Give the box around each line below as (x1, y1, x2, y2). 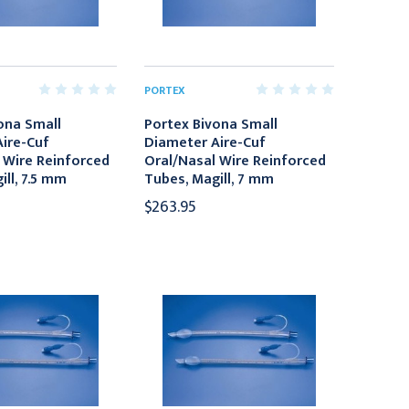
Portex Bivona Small (144, 111, 278, 137)
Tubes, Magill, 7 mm (144, 166, 275, 192)
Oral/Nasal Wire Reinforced (144, 148, 327, 173)
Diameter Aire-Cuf (144, 130, 267, 155)
